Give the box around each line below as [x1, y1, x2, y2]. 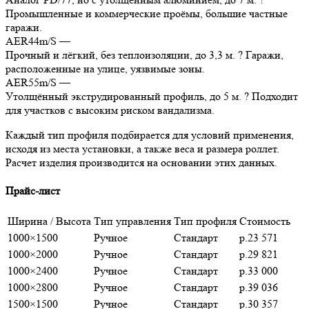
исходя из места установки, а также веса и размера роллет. [6, 141, 279, 155]
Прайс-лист [6, 184, 60, 198]
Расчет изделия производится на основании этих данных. [6, 155, 277, 169]
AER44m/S [6, 34, 57, 48]
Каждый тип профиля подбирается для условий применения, [6, 128, 294, 141]
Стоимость [239, 215, 290, 228]
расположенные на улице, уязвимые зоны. [6, 61, 205, 75]
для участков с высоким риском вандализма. [6, 103, 215, 117]
